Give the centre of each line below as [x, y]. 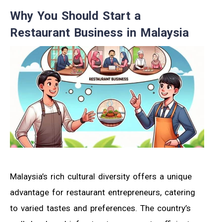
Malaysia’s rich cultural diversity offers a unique [101, 177]
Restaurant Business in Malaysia [99, 32]
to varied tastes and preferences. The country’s [100, 208]
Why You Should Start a [75, 16]
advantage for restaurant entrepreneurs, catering [103, 193]
